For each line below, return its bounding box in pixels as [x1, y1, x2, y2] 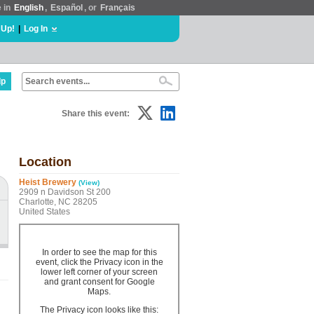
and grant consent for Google [43, 277, 155, 287]
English [14, 3, 43, 13]
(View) [78, 179, 100, 186]
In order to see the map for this [41, 247, 157, 257]
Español [50, 3, 83, 13]
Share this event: [62, 109, 130, 118]
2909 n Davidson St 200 [19, 187, 111, 197]
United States [19, 207, 70, 217]
